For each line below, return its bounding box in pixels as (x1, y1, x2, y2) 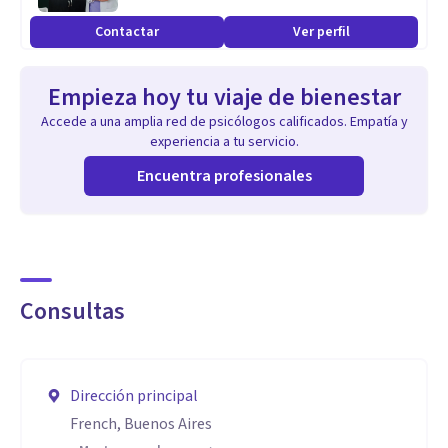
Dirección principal (70, 385, 198, 407)
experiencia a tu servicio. (149, 132, 299, 152)
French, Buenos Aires (70, 413, 212, 435)
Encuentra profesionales (136, 165, 312, 187)
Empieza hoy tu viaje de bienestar (47, 80, 401, 115)
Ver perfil (292, 22, 350, 42)
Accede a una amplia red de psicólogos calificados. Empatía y (40, 112, 408, 132)
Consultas (20, 294, 125, 329)
